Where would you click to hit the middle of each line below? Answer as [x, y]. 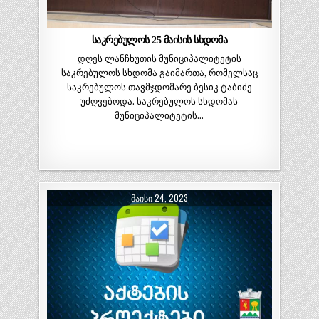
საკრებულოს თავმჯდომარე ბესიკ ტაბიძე [159, 88]
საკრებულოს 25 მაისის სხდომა [159, 40]
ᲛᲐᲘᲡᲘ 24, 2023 [159, 197]
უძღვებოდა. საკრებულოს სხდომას [159, 102]
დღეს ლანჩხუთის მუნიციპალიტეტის [159, 59]
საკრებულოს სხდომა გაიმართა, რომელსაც [159, 73]
